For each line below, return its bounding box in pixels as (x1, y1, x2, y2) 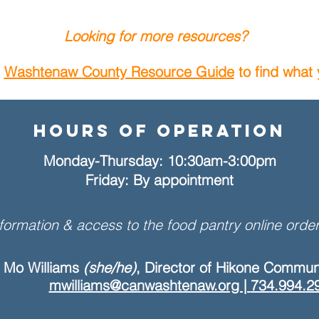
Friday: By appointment (85, 171, 234, 189)
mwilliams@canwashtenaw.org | (48, 276, 251, 294)
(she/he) (83, 258, 136, 276)
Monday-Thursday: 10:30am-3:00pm (43, 152, 276, 169)
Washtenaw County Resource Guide (4, 63, 234, 80)
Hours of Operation (33, 120, 286, 141)
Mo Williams (4, 258, 83, 276)
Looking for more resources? (63, 27, 247, 45)
